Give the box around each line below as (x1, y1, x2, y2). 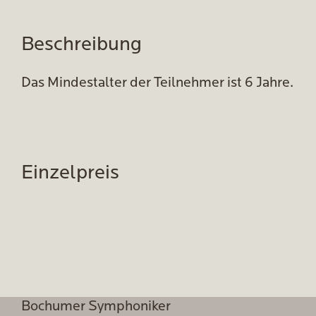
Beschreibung (21, 35, 142, 55)
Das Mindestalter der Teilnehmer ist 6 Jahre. (21, 76, 293, 90)
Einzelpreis (21, 164, 119, 183)
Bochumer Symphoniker (21, 300, 171, 314)
